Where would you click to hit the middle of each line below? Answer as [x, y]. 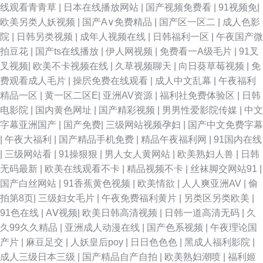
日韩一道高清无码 [203, 213]
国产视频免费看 [180, 7]
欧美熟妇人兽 [207, 154]
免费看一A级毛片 [197, 51]
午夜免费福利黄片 [140, 198]
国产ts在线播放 [68, 51]
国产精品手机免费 [97, 139]
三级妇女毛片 [68, 198]
